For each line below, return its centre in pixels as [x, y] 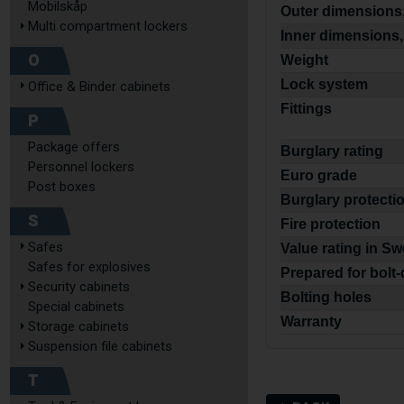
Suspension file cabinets [100, 346]
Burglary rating [332, 151]
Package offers [74, 147]
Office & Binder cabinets [99, 87]
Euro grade [319, 175]
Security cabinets [79, 287]
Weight [305, 60]
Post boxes [62, 187]
